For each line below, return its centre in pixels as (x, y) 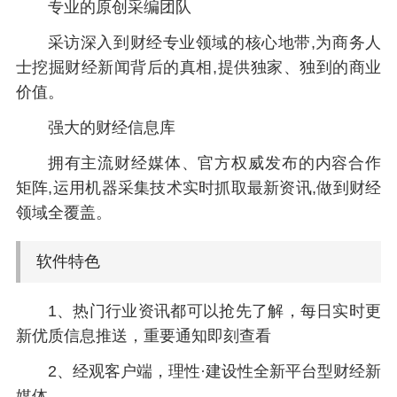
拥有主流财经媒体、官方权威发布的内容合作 (214, 163)
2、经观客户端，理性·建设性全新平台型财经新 (214, 371)
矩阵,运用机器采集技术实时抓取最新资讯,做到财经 (198, 188)
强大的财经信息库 (111, 128)
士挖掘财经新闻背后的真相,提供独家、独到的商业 (198, 68)
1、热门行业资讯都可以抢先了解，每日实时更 (214, 311)
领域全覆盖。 (63, 213)
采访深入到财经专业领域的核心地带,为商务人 (214, 43)
